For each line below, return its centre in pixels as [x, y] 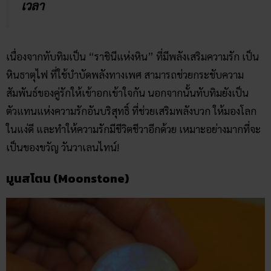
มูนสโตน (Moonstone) [67, 179]
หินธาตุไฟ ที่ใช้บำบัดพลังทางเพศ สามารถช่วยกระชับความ [125, 74]
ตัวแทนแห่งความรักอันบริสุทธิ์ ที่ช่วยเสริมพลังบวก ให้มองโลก [131, 110]
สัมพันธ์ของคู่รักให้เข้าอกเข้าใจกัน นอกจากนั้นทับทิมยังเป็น [127, 92]
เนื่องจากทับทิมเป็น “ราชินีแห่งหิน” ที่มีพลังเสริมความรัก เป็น [132, 56]
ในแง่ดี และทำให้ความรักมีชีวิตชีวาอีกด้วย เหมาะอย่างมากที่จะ [133, 129]
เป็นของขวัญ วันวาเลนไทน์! [63, 147]
